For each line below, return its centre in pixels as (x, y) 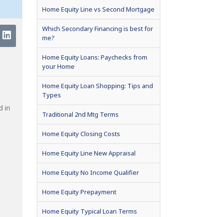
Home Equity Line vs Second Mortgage (98, 9)
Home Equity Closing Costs (81, 133)
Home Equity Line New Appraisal (89, 153)
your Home (58, 66)
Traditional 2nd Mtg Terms (80, 114)
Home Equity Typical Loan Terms (90, 211)
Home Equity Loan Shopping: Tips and (98, 85)
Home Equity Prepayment (79, 192)
